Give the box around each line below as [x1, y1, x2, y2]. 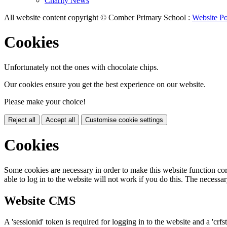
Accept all [46, 116, 75, 124]
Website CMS [4, 194, 75, 207]
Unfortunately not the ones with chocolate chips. [4, 62, 159, 71]
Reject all [8, 116, 35, 124]
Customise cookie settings [85, 116, 163, 124]
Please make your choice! [4, 97, 86, 106]
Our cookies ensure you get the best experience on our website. [4, 80, 206, 89]
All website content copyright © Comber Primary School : [4, 13, 192, 22]
